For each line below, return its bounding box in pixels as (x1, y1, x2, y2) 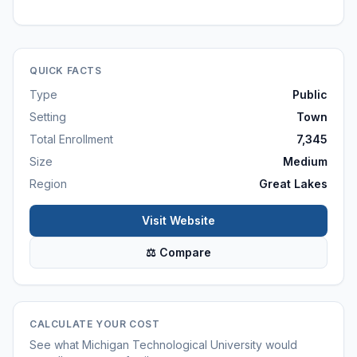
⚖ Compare (146, 245, 211, 259)
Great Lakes (259, 177, 328, 190)
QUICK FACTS (29, 65, 102, 76)
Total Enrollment (29, 132, 113, 146)
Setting (29, 110, 66, 124)
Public (292, 88, 328, 101)
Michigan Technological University (82, 338, 262, 351)
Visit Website (142, 214, 215, 227)
